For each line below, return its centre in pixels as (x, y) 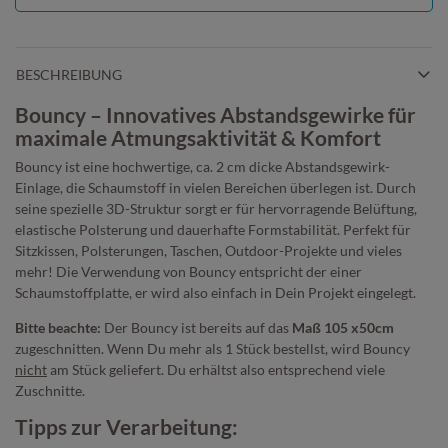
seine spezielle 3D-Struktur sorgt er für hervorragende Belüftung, (216, 208)
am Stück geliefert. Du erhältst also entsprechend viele (216, 369)
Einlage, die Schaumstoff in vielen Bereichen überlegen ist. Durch (215, 187)
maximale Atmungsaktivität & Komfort (198, 137)
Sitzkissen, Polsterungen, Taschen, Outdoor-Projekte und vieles (208, 250)
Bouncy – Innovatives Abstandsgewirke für (215, 114)
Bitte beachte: (58, 327)
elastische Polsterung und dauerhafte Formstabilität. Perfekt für (213, 229)
